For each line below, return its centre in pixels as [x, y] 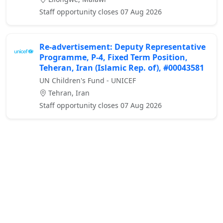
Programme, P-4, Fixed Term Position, [113, 57]
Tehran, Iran [68, 93]
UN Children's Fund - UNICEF [88, 81]
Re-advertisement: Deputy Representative [122, 47]
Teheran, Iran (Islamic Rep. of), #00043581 [122, 68]
